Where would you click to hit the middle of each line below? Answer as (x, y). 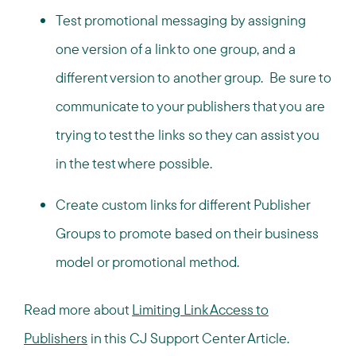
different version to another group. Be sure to (193, 77)
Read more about (78, 310)
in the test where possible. (137, 163)
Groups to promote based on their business (187, 233)
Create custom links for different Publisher (183, 205)
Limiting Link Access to (200, 310)
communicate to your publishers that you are (190, 106)
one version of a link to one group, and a (176, 49)
